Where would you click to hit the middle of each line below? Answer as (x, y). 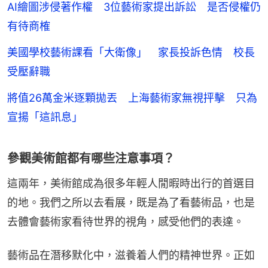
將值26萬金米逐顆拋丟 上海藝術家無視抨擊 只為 (132, 98)
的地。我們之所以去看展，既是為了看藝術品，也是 (131, 203)
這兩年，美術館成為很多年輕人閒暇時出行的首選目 (131, 184)
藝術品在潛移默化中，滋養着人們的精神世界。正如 (131, 255)
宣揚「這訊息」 (45, 117)
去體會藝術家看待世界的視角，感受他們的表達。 (126, 222)
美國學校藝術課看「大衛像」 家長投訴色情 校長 (131, 53)
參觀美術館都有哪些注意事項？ (91, 159)
